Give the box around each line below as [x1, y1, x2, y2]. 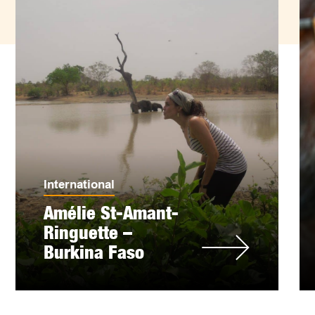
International [44, 178, 115, 191]
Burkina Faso [44, 241, 145, 263]
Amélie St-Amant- [44, 202, 179, 224]
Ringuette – [44, 221, 133, 243]
